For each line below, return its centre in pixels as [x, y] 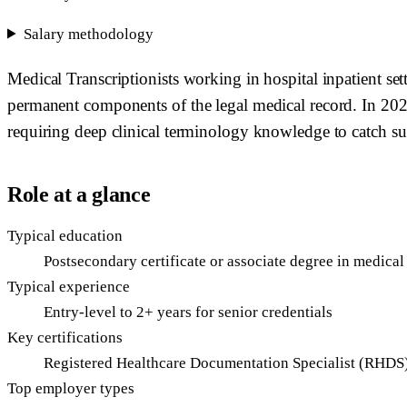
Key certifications [65, 337]
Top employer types [71, 388]
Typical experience [69, 286]
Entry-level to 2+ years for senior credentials [188, 312]
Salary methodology [89, 34]
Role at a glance [79, 194]
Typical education [65, 235]
